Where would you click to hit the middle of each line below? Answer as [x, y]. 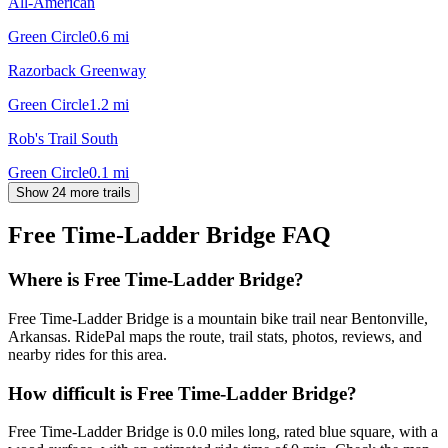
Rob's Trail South [63, 138]
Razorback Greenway [77, 70]
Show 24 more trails [73, 192]
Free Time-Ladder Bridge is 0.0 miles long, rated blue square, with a [223, 432]
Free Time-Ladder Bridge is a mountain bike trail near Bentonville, [218, 319]
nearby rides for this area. [87, 355]
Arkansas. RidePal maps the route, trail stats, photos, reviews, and [215, 337]
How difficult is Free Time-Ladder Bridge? [182, 393]
